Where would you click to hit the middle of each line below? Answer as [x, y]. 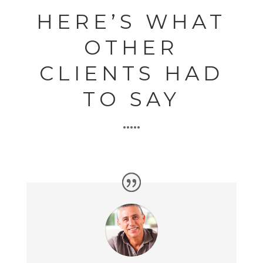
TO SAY [131, 99]
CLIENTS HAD [131, 73]
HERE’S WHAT [131, 21]
